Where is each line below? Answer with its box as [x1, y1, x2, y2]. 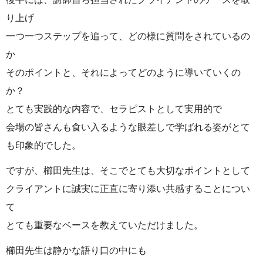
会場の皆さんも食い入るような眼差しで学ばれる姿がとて [6, 122, 250, 132]
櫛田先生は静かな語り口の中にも [6, 245, 147, 255]
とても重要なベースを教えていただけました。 [6, 220, 203, 230]
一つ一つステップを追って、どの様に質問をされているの [6, 31, 250, 41]
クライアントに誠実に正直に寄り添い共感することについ [6, 183, 250, 194]
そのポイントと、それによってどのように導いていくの [6, 67, 241, 77]
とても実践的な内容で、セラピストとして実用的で [6, 103, 222, 114]
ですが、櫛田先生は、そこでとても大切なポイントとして [6, 165, 250, 176]
